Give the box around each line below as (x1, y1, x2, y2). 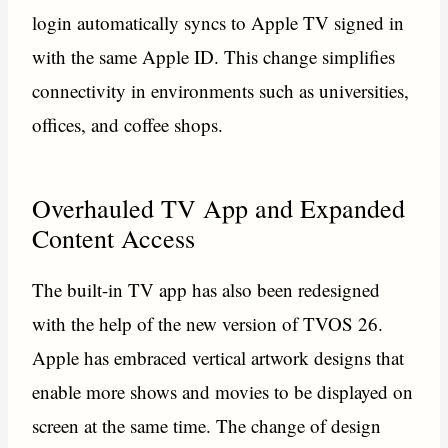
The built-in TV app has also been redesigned (32, 276, 381, 302)
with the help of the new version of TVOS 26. (32, 310, 384, 336)
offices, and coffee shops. (32, 112, 224, 138)
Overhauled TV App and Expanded (32, 190, 406, 225)
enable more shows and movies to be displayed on (32, 378, 414, 404)
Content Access (32, 220, 196, 255)
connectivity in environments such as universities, (32, 78, 410, 104)
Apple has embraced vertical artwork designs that (32, 344, 405, 370)
